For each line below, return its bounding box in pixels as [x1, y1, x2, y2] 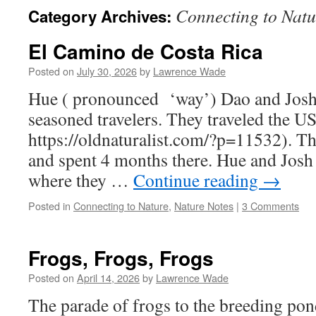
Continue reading [133, 168, 262, 192]
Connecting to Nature [73, 198, 169, 213]
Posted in [28, 198, 71, 213]
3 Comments [242, 198, 299, 213]
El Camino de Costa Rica [28, 37, 263, 66]
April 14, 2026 [77, 270, 140, 285]
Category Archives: [28, 5, 176, 28]
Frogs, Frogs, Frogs [28, 243, 214, 272]
